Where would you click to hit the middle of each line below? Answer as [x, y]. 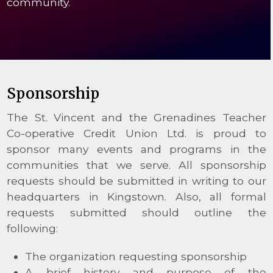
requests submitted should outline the [136, 212]
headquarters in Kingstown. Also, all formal [136, 196]
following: [33, 228]
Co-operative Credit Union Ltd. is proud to [136, 133]
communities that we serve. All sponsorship [136, 165]
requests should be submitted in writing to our [136, 180]
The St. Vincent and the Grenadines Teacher [136, 117]
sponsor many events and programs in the [136, 149]
